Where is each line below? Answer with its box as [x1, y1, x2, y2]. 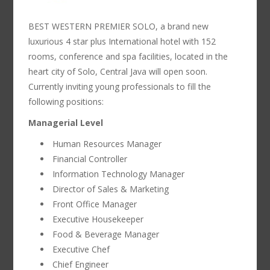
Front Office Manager [52, 198, 137, 210]
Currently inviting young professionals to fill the [28, 81, 212, 92]
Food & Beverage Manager [52, 228, 160, 240]
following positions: [28, 96, 104, 107]
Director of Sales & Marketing [52, 183, 169, 195]
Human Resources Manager [52, 138, 162, 149]
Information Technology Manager [52, 168, 185, 180]
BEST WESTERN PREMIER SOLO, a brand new [28, 20, 209, 32]
